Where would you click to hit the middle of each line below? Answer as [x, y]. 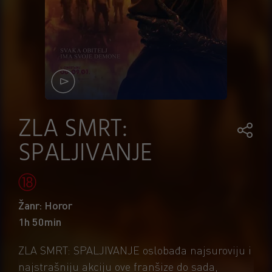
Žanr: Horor [45, 205]
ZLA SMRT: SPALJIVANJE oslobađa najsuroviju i [135, 250]
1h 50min [40, 221]
